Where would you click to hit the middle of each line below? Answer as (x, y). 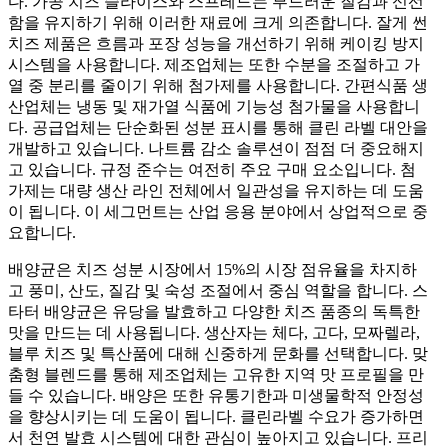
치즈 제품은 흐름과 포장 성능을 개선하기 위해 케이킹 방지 (216, 43)
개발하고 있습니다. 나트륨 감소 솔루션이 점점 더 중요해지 (216, 148)
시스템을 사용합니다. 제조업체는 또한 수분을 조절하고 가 (214, 64)
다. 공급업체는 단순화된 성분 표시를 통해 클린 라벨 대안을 (218, 127)
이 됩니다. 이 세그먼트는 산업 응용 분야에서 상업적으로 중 (218, 211)
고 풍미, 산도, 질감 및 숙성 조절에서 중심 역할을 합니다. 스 (218, 290)
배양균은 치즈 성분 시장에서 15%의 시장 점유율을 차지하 (212, 269)
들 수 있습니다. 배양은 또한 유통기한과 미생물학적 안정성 (216, 395)
